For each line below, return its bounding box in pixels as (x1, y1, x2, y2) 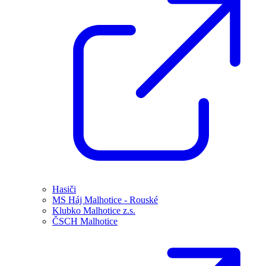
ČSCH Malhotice (52, 216, 118, 226)
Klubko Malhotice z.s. (52, 205, 135, 216)
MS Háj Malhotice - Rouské (52, 195, 158, 205)
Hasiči (52, 184, 76, 194)
